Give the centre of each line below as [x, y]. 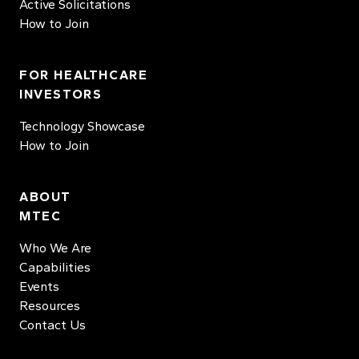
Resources [50, 306]
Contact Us [52, 325]
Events [39, 286]
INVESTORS [61, 94]
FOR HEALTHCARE [84, 75]
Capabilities [55, 267]
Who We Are [55, 248]
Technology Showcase [82, 126]
